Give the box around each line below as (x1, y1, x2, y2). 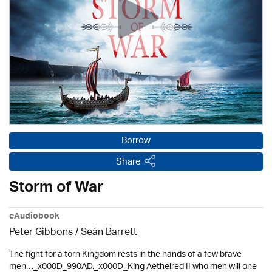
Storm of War (9, 174, 103, 205)
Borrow (121, 132, 151, 151)
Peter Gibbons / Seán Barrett (9, 223, 137, 243)
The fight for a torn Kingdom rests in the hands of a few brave (9, 245, 242, 264)
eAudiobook (9, 209, 59, 226)
